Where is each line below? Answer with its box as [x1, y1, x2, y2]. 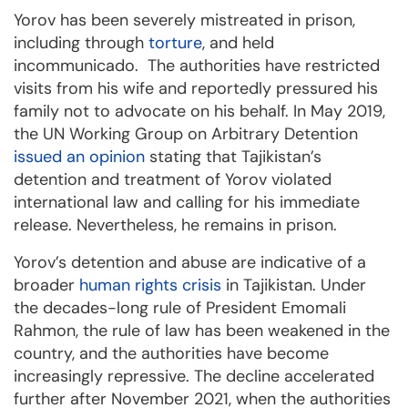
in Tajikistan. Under [221, 274, 366, 296]
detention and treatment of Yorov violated [14, 168, 331, 190]
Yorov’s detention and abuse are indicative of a [14, 251, 366, 273]
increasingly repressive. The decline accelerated [14, 365, 374, 387]
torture [148, 32, 202, 54]
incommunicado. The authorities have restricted [14, 55, 380, 76]
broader [14, 274, 75, 296]
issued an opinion [14, 146, 145, 168]
